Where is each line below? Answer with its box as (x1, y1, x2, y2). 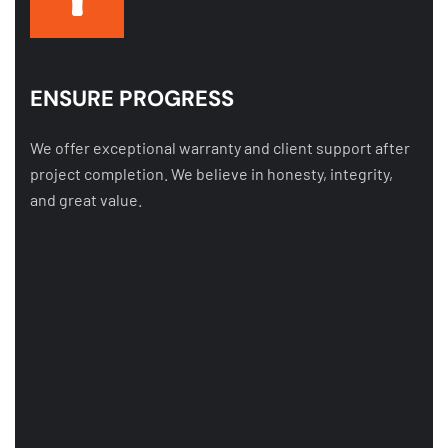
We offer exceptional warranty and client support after (30, 138, 410, 157)
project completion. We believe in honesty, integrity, (30, 164, 393, 183)
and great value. (30, 190, 142, 209)
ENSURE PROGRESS (30, 84, 234, 113)
